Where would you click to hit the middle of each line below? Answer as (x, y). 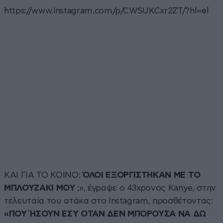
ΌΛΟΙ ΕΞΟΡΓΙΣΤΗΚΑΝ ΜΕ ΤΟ (142, 175)
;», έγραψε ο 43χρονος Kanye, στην (147, 188)
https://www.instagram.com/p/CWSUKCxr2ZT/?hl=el (107, 10)
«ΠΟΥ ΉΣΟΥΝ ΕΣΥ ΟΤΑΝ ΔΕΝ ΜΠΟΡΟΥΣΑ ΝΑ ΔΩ (105, 214)
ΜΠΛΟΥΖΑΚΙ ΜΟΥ (41, 188)
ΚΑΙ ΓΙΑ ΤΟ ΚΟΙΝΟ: (43, 175)
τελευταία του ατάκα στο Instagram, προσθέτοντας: (109, 201)
